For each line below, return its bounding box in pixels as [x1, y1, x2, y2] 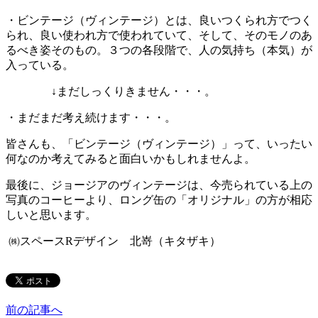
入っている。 [6, 58, 74, 71]
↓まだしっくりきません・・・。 [6, 84, 216, 97]
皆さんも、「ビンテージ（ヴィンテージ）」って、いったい [6, 137, 312, 150]
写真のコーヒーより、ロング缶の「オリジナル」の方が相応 [6, 193, 312, 206]
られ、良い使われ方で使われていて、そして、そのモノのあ [6, 28, 312, 41]
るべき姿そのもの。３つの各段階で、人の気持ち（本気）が [6, 43, 312, 56]
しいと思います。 [6, 208, 97, 221]
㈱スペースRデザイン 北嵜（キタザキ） [6, 234, 221, 247]
